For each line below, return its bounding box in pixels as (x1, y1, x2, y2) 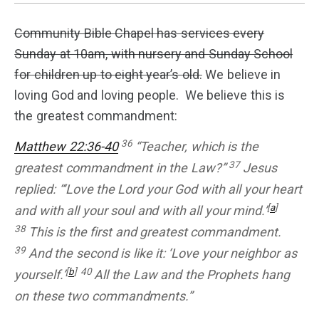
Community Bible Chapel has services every (14, 26, 265, 41)
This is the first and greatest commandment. (28, 224, 282, 240)
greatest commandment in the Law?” (14, 160, 229, 176)
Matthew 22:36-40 (14, 139, 118, 155)
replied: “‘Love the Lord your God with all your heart (14, 182, 303, 197)
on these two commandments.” (14, 288, 193, 304)
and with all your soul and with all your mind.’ (14, 203, 268, 219)
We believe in (202, 67, 281, 83)
